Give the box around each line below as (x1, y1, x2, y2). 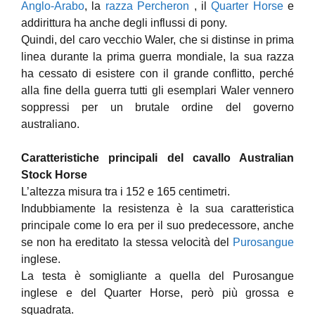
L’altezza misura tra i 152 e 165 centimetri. (21, 186, 230, 198)
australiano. (21, 118, 79, 130)
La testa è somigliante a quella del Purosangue (21, 270, 294, 282)
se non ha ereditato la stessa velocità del (21, 236, 233, 248)
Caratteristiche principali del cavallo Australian (21, 152, 294, 164)
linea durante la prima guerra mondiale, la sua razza (21, 51, 294, 63)
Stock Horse (21, 169, 87, 181)
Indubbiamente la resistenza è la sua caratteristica (21, 202, 294, 214)
